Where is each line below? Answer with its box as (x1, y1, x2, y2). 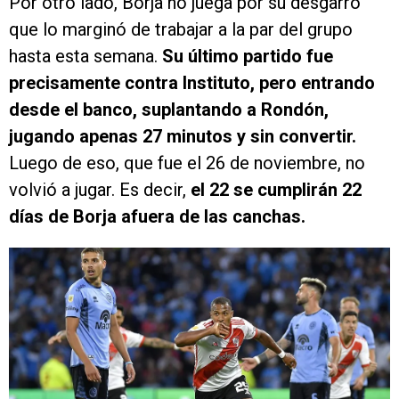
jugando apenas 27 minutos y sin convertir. (9, 126, 356, 148)
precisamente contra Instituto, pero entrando (9, 72, 375, 94)
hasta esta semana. (9, 45, 162, 68)
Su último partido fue (162, 45, 333, 68)
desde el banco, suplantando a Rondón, (9, 99, 329, 121)
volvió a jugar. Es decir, (9, 179, 191, 201)
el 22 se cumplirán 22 (191, 179, 362, 201)
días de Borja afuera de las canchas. (9, 206, 305, 228)
